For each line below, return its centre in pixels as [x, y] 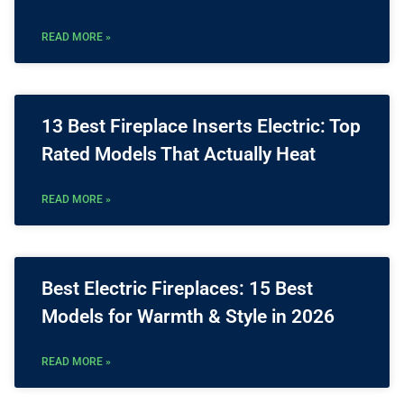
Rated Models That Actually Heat [179, 155]
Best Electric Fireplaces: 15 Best [177, 289]
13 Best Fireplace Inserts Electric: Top [201, 127]
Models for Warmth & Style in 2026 [188, 317]
